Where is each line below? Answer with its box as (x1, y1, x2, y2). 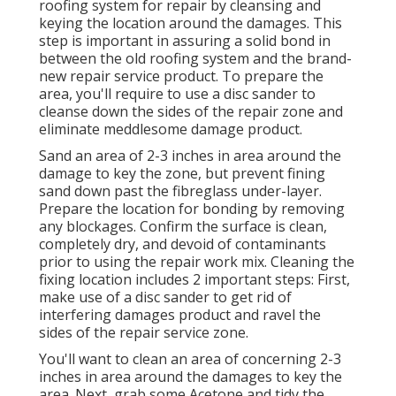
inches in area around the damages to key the (39, 367, 342, 387)
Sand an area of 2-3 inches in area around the (39, 146, 341, 166)
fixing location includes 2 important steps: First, (39, 270, 350, 290)
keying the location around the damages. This (39, 13, 342, 34)
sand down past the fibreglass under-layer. (39, 181, 322, 202)
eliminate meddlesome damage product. (39, 119, 302, 140)
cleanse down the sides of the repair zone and (39, 102, 343, 122)
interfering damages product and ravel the (39, 305, 321, 325)
